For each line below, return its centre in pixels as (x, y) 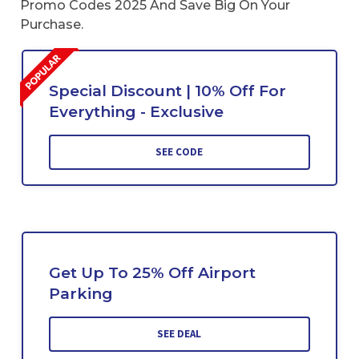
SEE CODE (179, 152)
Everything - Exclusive (136, 112)
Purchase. (52, 24)
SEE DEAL (179, 334)
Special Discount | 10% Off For (167, 91)
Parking (81, 294)
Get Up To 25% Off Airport (152, 273)
